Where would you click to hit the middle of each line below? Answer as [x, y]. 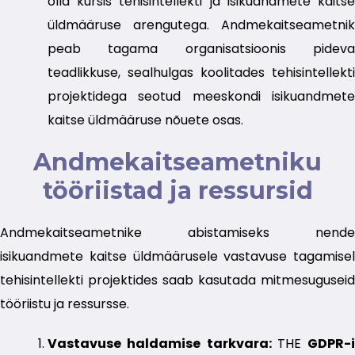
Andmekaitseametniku [177, 162]
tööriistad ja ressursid [177, 191]
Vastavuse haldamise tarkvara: [162, 344]
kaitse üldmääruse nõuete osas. [145, 120]
